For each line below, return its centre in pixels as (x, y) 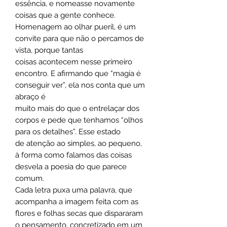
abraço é (30, 97)
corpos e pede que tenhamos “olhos (79, 120)
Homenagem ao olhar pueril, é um (75, 27)
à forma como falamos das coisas (73, 155)
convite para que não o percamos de (80, 38)
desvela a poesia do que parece (71, 166)
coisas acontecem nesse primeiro (74, 62)
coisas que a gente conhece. (65, 15)
